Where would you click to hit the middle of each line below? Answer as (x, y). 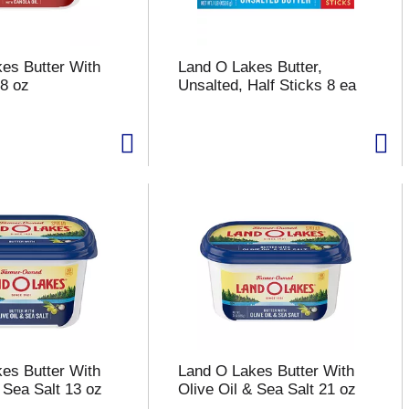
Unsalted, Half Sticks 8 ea (267, 85)
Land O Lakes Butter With (266, 371)
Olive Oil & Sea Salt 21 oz (267, 389)
